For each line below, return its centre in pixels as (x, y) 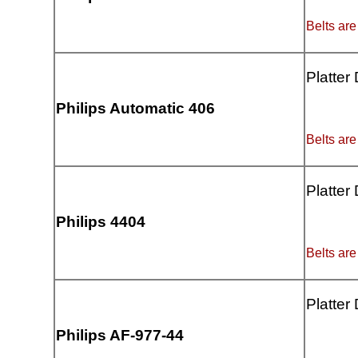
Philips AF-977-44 (120, 336)
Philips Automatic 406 (136, 109)
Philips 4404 (101, 222)
